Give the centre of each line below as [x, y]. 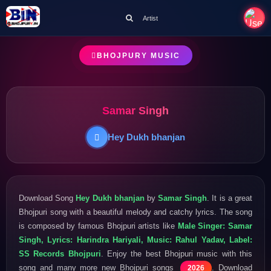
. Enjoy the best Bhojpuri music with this [177, 253]
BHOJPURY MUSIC [138, 55]
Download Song [47, 198]
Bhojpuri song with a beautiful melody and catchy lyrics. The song [135, 212]
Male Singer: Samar [215, 226]
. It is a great [230, 198]
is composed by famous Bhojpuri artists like [98, 226]
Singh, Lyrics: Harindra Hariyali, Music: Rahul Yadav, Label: [135, 240]
